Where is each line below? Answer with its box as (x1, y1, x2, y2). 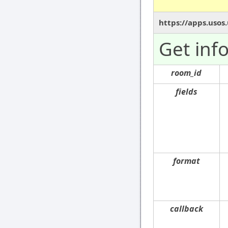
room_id (171, 67, 202, 79)
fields (176, 86, 197, 98)
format (173, 155, 200, 167)
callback (170, 203, 203, 215)
